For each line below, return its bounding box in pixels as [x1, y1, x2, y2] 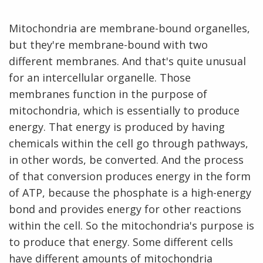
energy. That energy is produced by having [9, 120, 225, 134]
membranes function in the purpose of [9, 87, 207, 102]
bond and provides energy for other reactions [9, 202, 241, 217]
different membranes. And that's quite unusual [9, 54, 246, 69]
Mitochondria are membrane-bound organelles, [9, 21, 250, 36]
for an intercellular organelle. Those [9, 70, 191, 85]
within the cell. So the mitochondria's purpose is [9, 218, 254, 233]
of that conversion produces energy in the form [9, 169, 251, 184]
